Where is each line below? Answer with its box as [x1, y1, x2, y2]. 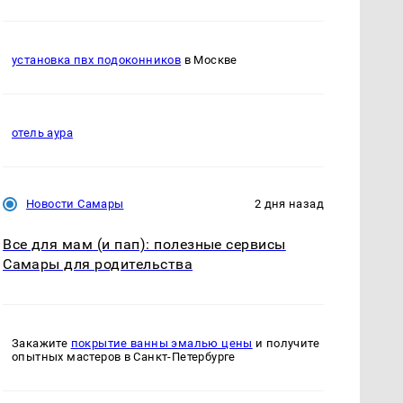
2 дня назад [254, 196, 324, 210]
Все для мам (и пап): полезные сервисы [3, 235, 286, 253]
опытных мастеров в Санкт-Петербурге [12, 350, 236, 364]
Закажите [12, 336, 71, 351]
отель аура [12, 125, 73, 139]
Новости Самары [26, 196, 124, 210]
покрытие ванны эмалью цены [70, 336, 253, 351]
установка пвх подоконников [12, 52, 182, 67]
